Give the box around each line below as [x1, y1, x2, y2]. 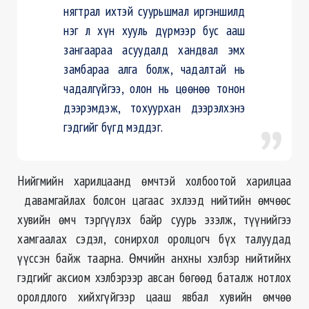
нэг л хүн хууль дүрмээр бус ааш [63, 21, 246, 39]
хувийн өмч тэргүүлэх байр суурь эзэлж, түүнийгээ [17, 210, 292, 228]
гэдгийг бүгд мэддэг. [63, 118, 163, 136]
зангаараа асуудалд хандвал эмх [63, 41, 246, 59]
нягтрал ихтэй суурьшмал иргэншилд [63, 2, 246, 20]
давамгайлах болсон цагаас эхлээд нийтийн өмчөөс [17, 191, 292, 209]
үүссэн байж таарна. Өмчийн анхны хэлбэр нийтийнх [17, 249, 292, 267]
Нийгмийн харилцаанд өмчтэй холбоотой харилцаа [17, 172, 292, 190]
